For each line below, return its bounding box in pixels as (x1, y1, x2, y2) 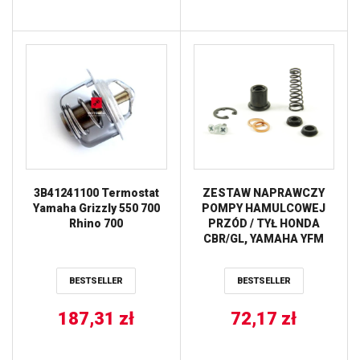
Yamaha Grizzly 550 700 (32, 201, 160, 215)
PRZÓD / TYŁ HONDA (207, 216, 320, 230)
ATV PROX (235, 247, 292, 260)
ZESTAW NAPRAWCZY (202, 186, 325, 199)
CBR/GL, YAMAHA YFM (203, 231, 325, 245)
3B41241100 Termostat (33, 186, 159, 199)
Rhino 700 (69, 216, 124, 230)
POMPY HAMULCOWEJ (202, 201, 326, 215)
